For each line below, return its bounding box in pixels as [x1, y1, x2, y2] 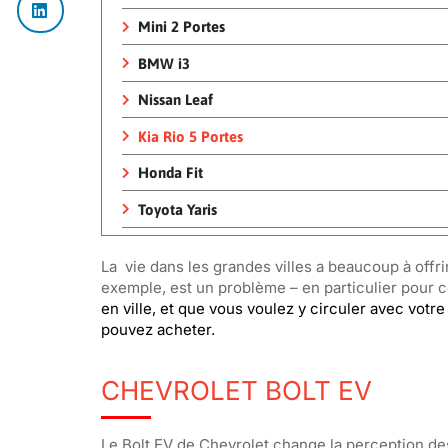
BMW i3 [137, 54, 190, 72]
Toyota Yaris [137, 200, 217, 218]
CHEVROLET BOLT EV [100, 375, 372, 407]
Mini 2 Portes [137, 18, 225, 36]
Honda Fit [137, 164, 203, 182]
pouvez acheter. [100, 320, 219, 340]
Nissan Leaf [137, 91, 213, 109]
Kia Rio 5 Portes [137, 127, 243, 145]
